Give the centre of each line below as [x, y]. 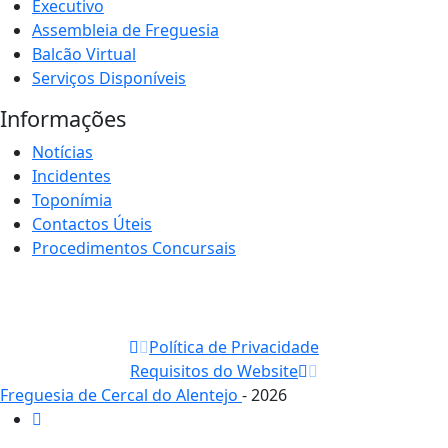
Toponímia [72, 200]
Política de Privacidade [234, 347]
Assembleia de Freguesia [125, 30]
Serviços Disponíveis [109, 78]
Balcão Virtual [84, 54]
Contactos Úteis [92, 224]
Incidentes [71, 176]
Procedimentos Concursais [134, 248]
